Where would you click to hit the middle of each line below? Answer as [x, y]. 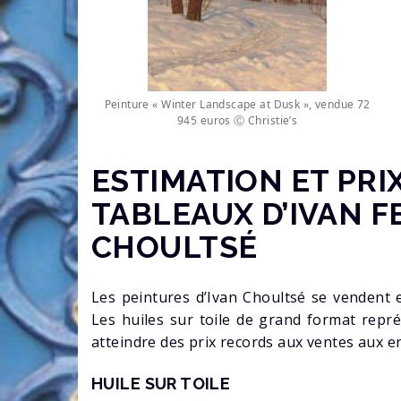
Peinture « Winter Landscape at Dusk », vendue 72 [237, 104]
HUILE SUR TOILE [163, 383]
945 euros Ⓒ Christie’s [238, 120]
